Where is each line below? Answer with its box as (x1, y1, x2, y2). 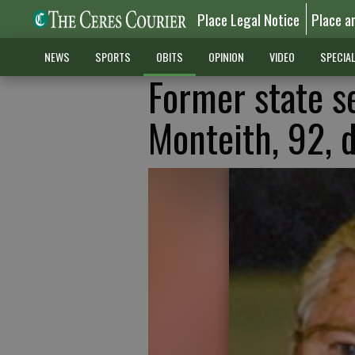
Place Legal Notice (197, 8, 300, 30)
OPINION (208, 48, 244, 65)
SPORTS (94, 48, 131, 65)
